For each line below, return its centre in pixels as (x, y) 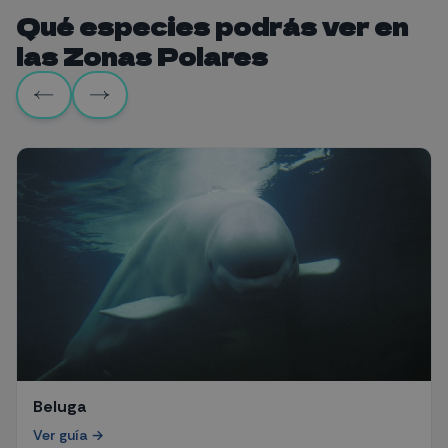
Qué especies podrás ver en (212, 25)
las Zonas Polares (142, 55)
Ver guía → (68, 434)
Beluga (60, 406)
